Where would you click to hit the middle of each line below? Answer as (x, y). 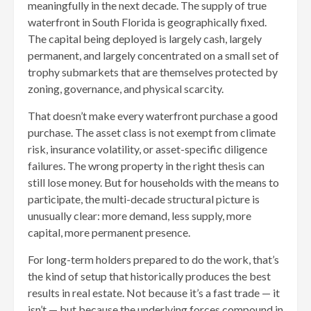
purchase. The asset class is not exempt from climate (152, 132)
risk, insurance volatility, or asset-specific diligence (148, 149)
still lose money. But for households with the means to (153, 182)
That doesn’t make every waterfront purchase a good (153, 115)
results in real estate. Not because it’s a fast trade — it (154, 292)
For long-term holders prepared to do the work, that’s (153, 259)
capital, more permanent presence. (109, 232)
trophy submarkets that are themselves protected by (153, 72)
